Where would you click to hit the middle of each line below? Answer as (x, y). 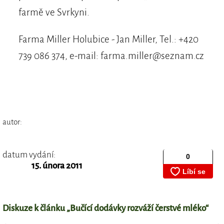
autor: (12, 121)
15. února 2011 (57, 165)
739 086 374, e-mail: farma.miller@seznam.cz (111, 56)
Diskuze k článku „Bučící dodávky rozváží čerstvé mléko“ (105, 208)
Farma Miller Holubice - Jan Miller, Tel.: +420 (108, 39)
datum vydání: (29, 154)
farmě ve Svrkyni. (54, 12)
